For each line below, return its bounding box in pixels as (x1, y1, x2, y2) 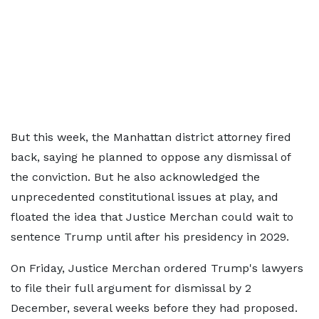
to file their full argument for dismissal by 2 (11, 281, 251, 295)
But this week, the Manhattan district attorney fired (11, 130, 291, 144)
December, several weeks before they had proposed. (11, 301, 298, 315)
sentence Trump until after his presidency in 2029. (11, 230, 289, 244)
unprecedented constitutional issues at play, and (11, 190, 278, 204)
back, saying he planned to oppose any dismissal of (11, 150, 291, 164)
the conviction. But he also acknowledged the (11, 170, 260, 184)
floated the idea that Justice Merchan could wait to (11, 210, 293, 224)
